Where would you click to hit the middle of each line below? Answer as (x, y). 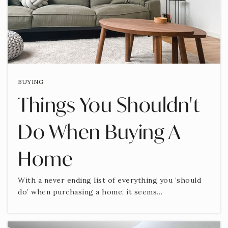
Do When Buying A (99, 131)
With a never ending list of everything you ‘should (109, 180)
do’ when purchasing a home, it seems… (90, 192)
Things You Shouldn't (109, 104)
